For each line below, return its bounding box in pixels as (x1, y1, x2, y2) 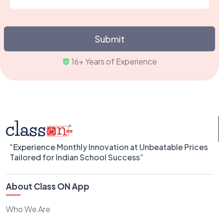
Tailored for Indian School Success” (10, 152, 144, 162)
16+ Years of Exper (81, 56, 147, 66)
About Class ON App (6, 180, 89, 192)
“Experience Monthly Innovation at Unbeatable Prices (10, 141, 208, 152)
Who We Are (6, 203, 50, 214)
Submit (94, 33, 125, 44)
